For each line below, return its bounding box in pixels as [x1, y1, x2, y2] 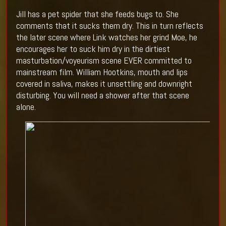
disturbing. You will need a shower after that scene [16, 89, 189, 101]
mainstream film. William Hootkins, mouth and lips [16, 66, 188, 78]
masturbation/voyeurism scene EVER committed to [16, 54, 192, 67]
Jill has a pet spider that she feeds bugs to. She [16, 8, 179, 20]
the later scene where [16, 31, 91, 43]
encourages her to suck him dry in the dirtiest [16, 43, 170, 55]
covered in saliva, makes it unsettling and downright [16, 78, 192, 90]
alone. [16, 101, 36, 113]
